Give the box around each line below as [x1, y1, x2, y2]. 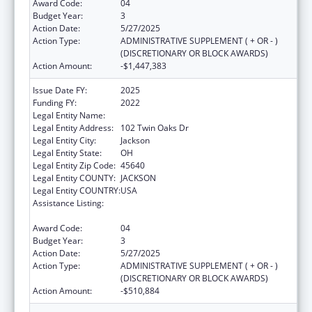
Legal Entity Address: [33, 121, 114, 134]
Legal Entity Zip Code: [33, 159, 116, 171]
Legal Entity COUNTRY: [33, 184, 120, 196]
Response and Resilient [120, 209, 210, 221]
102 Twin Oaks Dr [120, 121, 189, 134]
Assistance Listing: [33, 196, 104, 209]
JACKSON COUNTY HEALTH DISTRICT [120, 109, 264, 121]
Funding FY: [33, 96, 77, 109]
